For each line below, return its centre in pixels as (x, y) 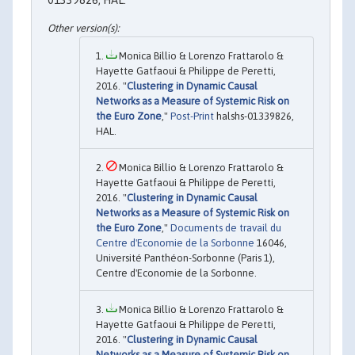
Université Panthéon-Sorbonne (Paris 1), (185, 258)
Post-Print (192, 116)
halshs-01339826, (254, 116)
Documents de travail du (226, 227)
